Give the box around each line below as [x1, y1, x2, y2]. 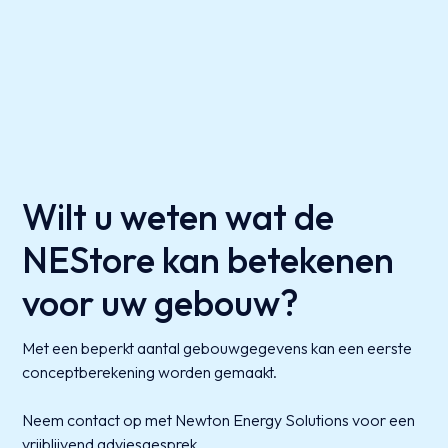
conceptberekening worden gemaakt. [22, 361, 278, 382]
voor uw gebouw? [22, 279, 300, 325]
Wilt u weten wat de [22, 193, 335, 239]
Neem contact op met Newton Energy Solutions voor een [22, 409, 416, 430]
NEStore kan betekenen [22, 236, 395, 282]
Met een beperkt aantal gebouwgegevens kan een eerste [22, 337, 413, 358]
